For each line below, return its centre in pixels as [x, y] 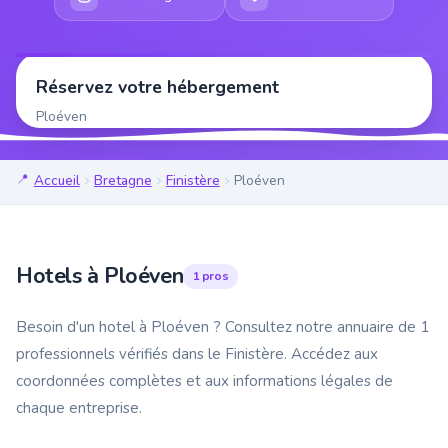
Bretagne [122, 181]
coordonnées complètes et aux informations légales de [204, 380]
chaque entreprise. [79, 407]
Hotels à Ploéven [100, 275]
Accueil [56, 181]
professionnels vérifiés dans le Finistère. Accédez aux [197, 353]
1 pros [210, 275]
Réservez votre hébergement [157, 87]
